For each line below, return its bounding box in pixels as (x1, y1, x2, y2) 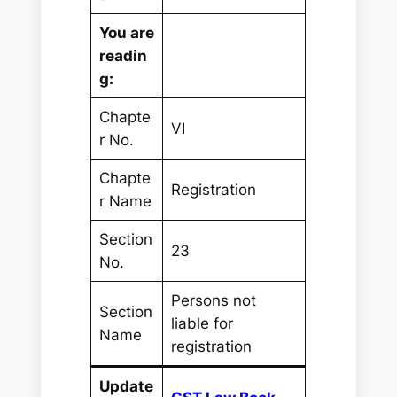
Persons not (170, 292, 256, 310)
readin (98, 47, 147, 66)
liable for (170, 315, 233, 333)
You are (98, 24, 154, 43)
